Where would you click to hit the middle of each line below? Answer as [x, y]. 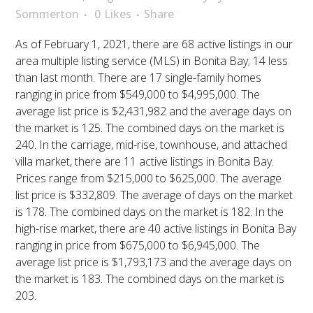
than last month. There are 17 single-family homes [139, 78]
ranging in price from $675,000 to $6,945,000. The [138, 246]
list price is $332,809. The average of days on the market [154, 195]
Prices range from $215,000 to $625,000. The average [149, 179]
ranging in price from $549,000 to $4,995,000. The [138, 95]
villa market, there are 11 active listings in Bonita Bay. [145, 162]
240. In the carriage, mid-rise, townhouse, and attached [152, 145]
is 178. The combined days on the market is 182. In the [150, 212]
